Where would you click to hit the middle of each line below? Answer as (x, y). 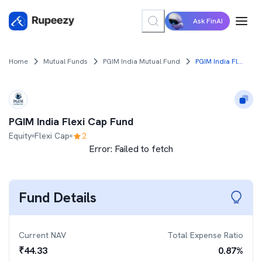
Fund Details (58, 197)
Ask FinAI (208, 21)
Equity (20, 136)
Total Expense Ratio (205, 235)
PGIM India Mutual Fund (142, 61)
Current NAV (42, 235)
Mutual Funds (65, 61)
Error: (102, 149)
